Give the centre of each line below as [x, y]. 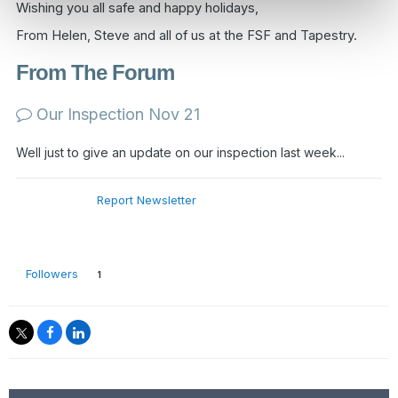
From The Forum [95, 73]
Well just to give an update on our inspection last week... [180, 153]
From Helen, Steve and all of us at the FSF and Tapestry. [187, 35]
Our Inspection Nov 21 [116, 115]
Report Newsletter [146, 200]
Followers [52, 274]
